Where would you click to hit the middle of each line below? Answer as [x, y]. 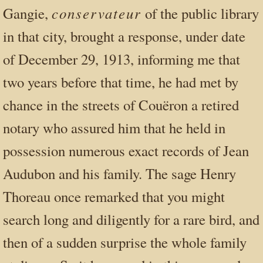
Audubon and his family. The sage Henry [119, 174]
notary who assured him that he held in [114, 128]
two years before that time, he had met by [121, 82]
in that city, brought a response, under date [124, 36]
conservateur [97, 13]
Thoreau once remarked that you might [114, 197]
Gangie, [27, 14]
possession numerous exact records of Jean [126, 151]
